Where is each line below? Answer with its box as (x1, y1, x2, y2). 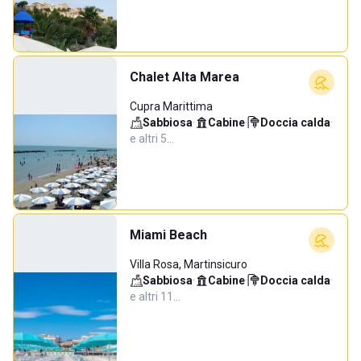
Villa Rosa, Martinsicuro (130, 258, 247, 271)
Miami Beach (130, 227, 207, 243)
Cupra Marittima (130, 100, 213, 113)
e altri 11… (130, 290, 180, 303)
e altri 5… (130, 132, 174, 145)
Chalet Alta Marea (130, 69, 239, 85)
